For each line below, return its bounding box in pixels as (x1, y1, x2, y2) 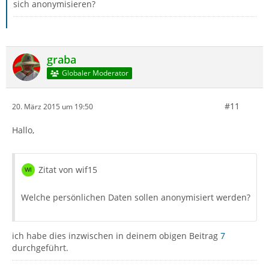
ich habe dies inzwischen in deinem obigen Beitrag (12, 230, 220, 241)
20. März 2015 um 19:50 (12, 101, 93, 112)
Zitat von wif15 (38, 164, 97, 175)
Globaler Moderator (61, 68, 128, 79)
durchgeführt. (12, 242, 68, 253)
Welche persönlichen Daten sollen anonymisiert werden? (21, 192, 250, 203)
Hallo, (12, 124, 34, 136)
